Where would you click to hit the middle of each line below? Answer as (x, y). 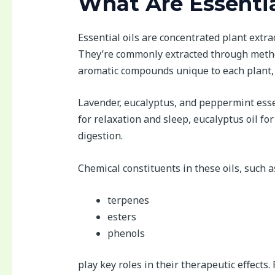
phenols (126, 234)
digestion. (100, 136)
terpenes (128, 200)
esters (122, 217)
